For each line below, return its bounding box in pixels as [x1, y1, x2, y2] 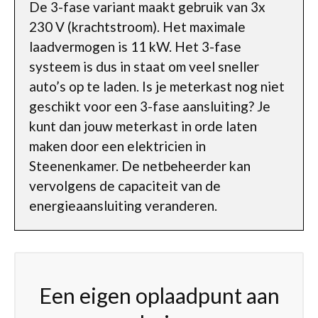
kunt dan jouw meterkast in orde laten [29, 118, 257, 134]
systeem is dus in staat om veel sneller [29, 58, 259, 75]
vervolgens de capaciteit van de [29, 177, 221, 194]
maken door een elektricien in [29, 138, 206, 154]
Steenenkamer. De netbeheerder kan [29, 158, 251, 174]
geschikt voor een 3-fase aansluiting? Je [29, 98, 270, 114]
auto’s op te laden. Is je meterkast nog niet [29, 78, 285, 94]
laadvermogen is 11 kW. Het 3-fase [29, 38, 241, 55]
